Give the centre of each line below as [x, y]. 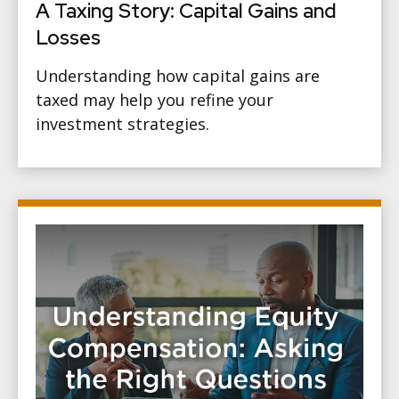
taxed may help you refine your [155, 99]
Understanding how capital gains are [178, 75]
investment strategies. [122, 123]
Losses [68, 37]
